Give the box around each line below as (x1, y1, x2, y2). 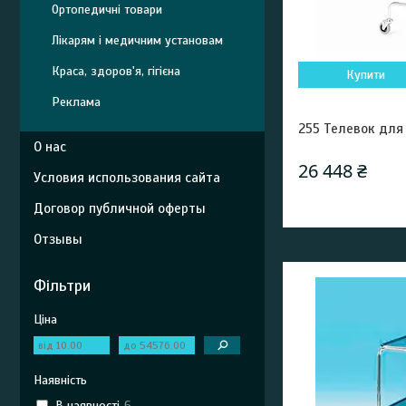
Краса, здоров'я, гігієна (52, 63, 180, 79)
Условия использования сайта (34, 169, 220, 186)
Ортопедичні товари (52, 2, 162, 17)
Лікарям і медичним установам (52, 33, 223, 48)
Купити (346, 67, 386, 82)
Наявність (34, 372, 87, 388)
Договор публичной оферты (34, 200, 206, 217)
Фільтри (34, 275, 91, 295)
